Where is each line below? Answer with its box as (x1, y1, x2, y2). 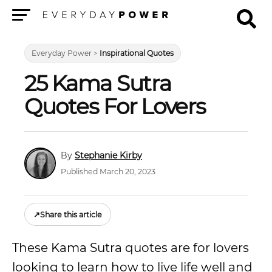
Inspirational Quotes (100, 49, 174, 58)
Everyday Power (32, 49, 92, 58)
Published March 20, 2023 (61, 167, 155, 177)
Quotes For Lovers (24, 93, 206, 120)
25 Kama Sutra (24, 70, 171, 97)
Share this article (40, 209, 102, 219)
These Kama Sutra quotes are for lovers (12, 240, 249, 255)
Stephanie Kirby (75, 149, 142, 161)
